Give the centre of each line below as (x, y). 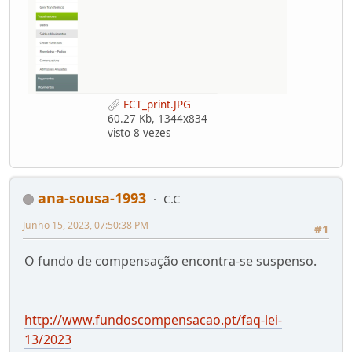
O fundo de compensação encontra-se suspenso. (170, 261)
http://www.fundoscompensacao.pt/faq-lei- (153, 320)
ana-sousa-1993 (92, 198)
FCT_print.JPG (155, 104)
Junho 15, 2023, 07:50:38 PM (86, 225)
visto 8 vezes (139, 133)
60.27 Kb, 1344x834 (157, 119)
